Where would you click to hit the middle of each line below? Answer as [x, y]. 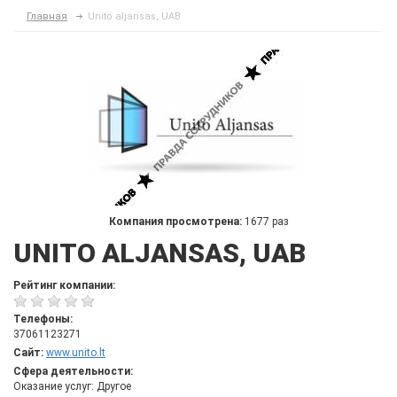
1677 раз [266, 222]
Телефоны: [43, 319]
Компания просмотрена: [176, 222]
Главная [47, 16]
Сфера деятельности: [73, 371]
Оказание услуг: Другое [72, 386]
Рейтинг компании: [64, 285]
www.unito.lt [76, 353]
